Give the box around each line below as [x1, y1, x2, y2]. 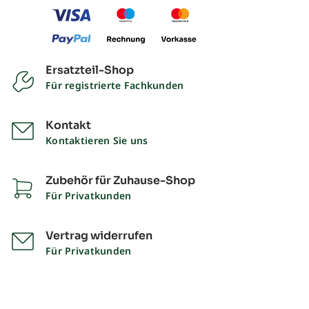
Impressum [7, 280, 74, 295]
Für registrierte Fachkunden [46, 78, 184, 92]
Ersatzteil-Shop [46, 62, 134, 77]
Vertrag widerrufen [46, 228, 152, 243]
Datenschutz [95, 280, 172, 295]
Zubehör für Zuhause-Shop [46, 172, 195, 188]
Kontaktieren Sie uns [46, 133, 148, 147]
